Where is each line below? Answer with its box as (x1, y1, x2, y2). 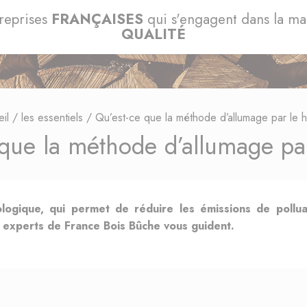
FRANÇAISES (51, 9, 143, 30)
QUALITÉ (121, 24, 186, 45)
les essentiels (21, 109, 83, 125)
